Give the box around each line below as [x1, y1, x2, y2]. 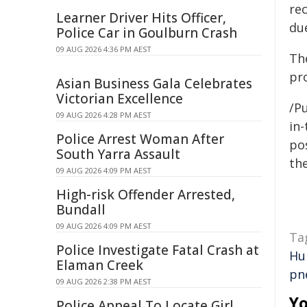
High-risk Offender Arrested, [56, 186, 235, 204]
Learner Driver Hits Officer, [56, 9, 226, 27]
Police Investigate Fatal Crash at [56, 241, 259, 259]
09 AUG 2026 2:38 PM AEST [56, 276, 151, 286]
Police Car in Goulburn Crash [56, 24, 237, 42]
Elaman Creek [56, 256, 143, 274]
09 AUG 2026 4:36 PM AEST [56, 44, 151, 54]
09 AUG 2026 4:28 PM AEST [56, 110, 151, 120]
